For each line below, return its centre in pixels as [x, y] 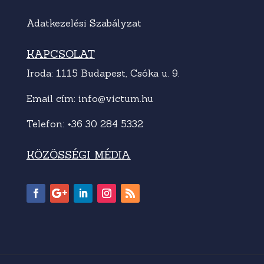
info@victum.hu [115, 98]
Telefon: [47, 123]
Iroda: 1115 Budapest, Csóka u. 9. [103, 73]
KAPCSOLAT [60, 54]
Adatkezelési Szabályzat [84, 23]
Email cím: [52, 98]
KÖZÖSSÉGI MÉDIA [78, 154]
